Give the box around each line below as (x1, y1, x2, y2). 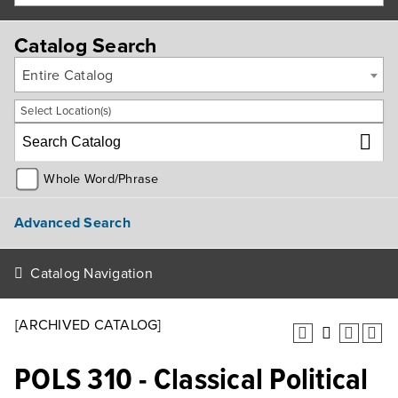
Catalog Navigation (30, 265, 153, 283)
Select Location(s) (20, 104, 112, 118)
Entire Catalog (22, 67, 114, 84)
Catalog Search (14, 34, 157, 59)
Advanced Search (14, 213, 131, 232)
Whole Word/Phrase (44, 171, 159, 187)
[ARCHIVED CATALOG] (15, 316, 162, 334)
